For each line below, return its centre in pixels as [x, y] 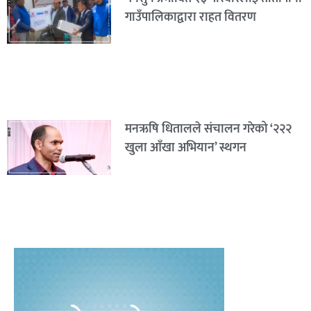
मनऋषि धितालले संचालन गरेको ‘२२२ [208, 129]
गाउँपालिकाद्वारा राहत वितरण [190, 17]
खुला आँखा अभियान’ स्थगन [185, 148]
